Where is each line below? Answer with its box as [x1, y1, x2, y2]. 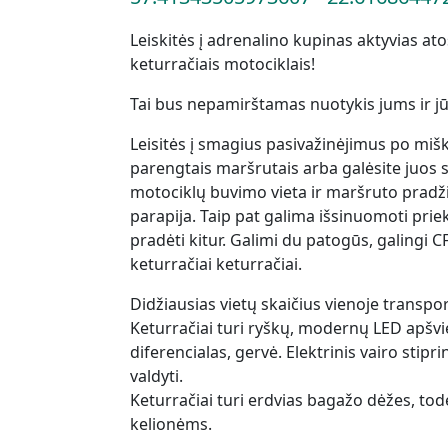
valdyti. [130, 365, 183, 388]
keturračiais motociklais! [130, 53, 315, 76]
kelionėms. [130, 413, 212, 436]
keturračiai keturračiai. [130, 253, 302, 276]
